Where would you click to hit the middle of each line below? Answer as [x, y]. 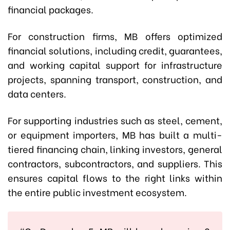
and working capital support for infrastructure [115, 65]
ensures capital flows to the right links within [115, 178]
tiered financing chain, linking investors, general [115, 149]
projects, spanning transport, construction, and [115, 79]
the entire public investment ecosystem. [97, 192]
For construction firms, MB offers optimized [115, 36]
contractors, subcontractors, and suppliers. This [115, 163]
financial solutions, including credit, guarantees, [115, 50]
